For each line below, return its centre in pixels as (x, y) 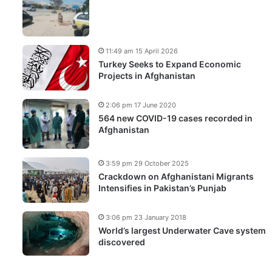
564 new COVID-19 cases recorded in (175, 118)
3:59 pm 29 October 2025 (147, 164)
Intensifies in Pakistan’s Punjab (162, 188)
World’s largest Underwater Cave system (182, 231)
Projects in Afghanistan (147, 75)
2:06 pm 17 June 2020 (141, 105)
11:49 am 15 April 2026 (142, 51)
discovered (122, 242)
